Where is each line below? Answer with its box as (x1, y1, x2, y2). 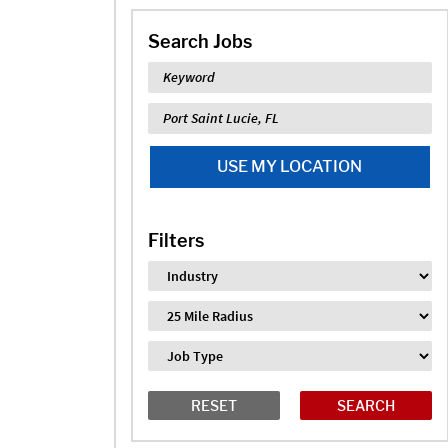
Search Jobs (148, 30, 252, 52)
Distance (147, 300, 212, 324)
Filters (148, 229, 204, 251)
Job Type (147, 340, 216, 364)
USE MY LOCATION (217, 156, 363, 176)
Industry (147, 260, 210, 284)
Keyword (147, 61, 213, 85)
